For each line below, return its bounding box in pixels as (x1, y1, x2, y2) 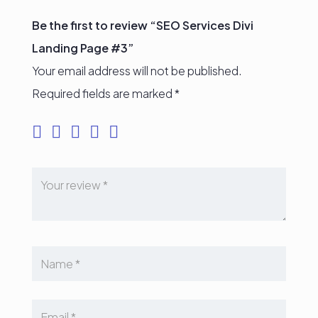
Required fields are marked (31, 86, 175, 101)
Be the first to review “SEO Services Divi (31, 18, 253, 33)
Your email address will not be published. (31, 63, 242, 78)
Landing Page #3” (31, 40, 133, 55)
